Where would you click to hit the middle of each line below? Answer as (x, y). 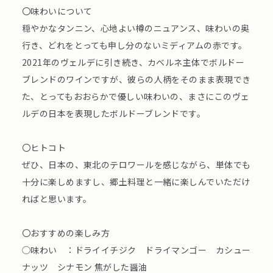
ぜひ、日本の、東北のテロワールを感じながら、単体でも (136, 165)
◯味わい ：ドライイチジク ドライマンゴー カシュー (136, 250)
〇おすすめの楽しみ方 (66, 233)
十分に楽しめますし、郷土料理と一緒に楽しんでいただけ (136, 182)
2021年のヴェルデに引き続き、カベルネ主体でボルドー (133, 62)
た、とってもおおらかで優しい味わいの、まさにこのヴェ (136, 97)
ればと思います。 (57, 199)
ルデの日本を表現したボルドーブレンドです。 (114, 114)
